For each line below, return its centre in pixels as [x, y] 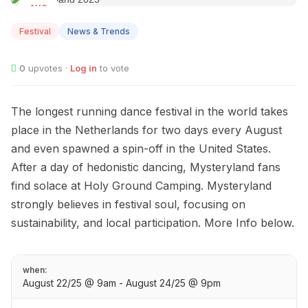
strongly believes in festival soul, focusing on [128, 205]
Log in [84, 68]
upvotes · [48, 68]
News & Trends [99, 32]
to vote [113, 68]
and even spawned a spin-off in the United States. [141, 149]
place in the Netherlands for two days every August [146, 130]
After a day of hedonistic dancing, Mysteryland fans [146, 167]
